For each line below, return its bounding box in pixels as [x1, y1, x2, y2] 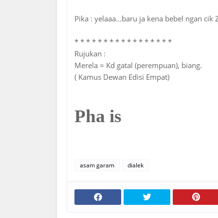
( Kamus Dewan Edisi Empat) [74, 72, 169, 82]
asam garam [80, 161, 114, 169]
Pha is [74, 106, 121, 126]
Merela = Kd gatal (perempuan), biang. [74, 60, 202, 70]
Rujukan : [74, 49, 106, 58]
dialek [127, 161, 144, 169]
